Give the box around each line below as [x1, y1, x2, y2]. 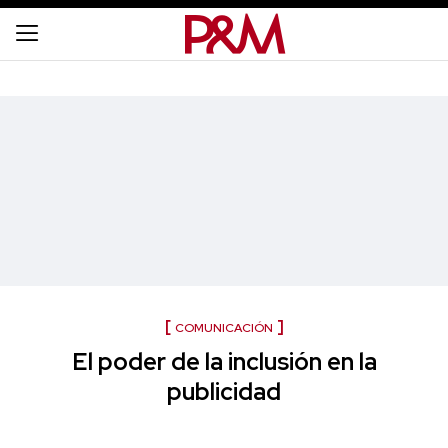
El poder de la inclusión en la [71, 346, 377, 377]
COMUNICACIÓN [174, 320, 273, 336]
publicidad [167, 376, 281, 407]
